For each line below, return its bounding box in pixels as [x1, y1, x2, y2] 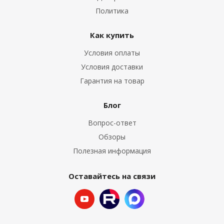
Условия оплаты [84, 47, 140, 57]
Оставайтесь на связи [68, 170, 155, 181]
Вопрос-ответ [87, 117, 136, 127]
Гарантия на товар [79, 75, 144, 85]
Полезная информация [73, 145, 151, 155]
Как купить [90, 29, 134, 40]
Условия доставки [81, 61, 143, 71]
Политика [95, 5, 128, 15]
